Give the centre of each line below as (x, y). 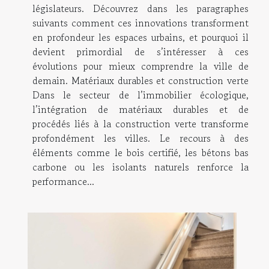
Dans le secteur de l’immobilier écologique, (141, 95)
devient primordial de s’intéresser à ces (141, 52)
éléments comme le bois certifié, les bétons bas (141, 153)
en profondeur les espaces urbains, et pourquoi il (141, 38)
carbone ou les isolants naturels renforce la (141, 167)
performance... (63, 182)
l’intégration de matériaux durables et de (141, 110)
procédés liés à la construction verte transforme (141, 124)
